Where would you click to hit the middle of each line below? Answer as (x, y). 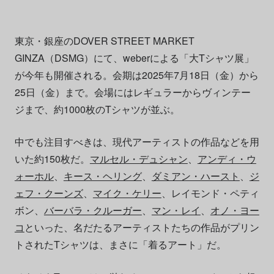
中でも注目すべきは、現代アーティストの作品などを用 (137, 142)
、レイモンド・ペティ (210, 193)
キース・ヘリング (102, 176)
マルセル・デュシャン (139, 159)
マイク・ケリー (127, 193)
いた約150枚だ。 (52, 159)
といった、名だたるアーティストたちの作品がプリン (142, 228)
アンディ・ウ (227, 159)
